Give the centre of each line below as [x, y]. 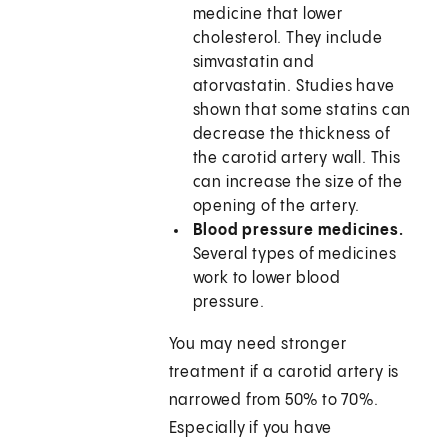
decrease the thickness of [291, 135]
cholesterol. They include [287, 39]
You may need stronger [257, 345]
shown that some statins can [302, 111]
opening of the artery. [276, 207]
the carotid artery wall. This [296, 159]
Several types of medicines [294, 255]
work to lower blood [266, 279]
